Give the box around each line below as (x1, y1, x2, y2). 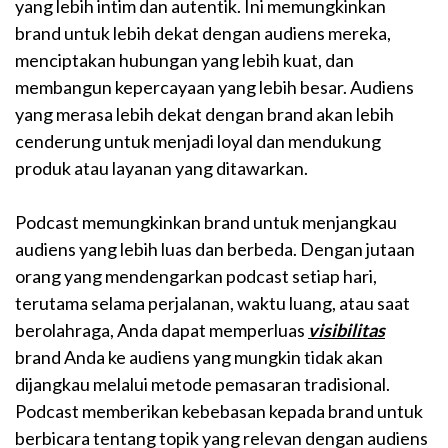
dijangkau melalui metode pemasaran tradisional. (15, 373, 390, 396)
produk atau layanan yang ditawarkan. (15, 157, 308, 180)
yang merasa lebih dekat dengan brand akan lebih (15, 103, 394, 126)
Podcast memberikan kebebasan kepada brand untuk (15, 400, 423, 423)
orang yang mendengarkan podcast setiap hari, (15, 265, 377, 288)
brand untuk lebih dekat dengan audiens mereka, (15, 22, 391, 45)
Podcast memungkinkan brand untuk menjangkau (15, 211, 397, 234)
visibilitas (308, 319, 385, 342)
